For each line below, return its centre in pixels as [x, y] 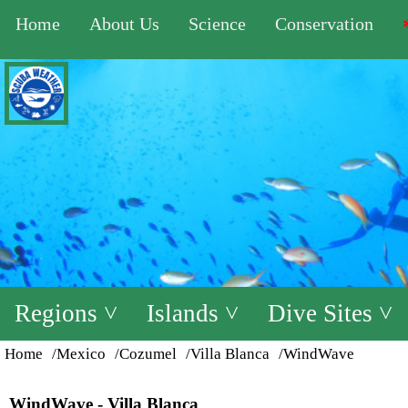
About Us [124, 24]
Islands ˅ [193, 313]
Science [217, 24]
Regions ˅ [66, 313]
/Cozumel [146, 354]
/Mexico [79, 354]
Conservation [324, 24]
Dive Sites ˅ [330, 313]
